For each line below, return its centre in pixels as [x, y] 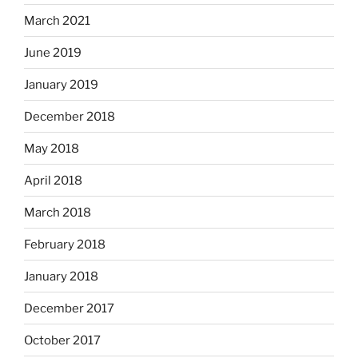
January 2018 [61, 276]
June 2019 [53, 52]
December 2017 [69, 308]
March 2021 [57, 20]
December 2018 [70, 116]
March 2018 [58, 212]
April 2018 [53, 180]
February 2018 [65, 244]
